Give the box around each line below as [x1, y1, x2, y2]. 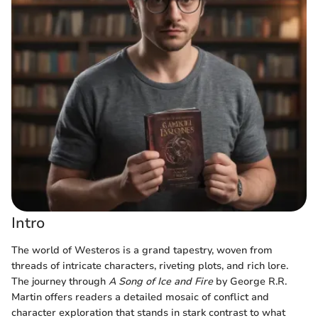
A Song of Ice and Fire [109, 274, 213, 288]
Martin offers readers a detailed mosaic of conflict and [11, 290, 269, 304]
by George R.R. [213, 274, 287, 288]
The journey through [11, 274, 109, 288]
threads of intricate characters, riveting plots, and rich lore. [11, 258, 288, 273]
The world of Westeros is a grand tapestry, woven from [11, 243, 273, 257]
